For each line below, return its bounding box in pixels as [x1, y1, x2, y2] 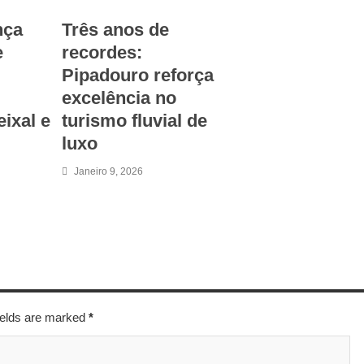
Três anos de [62, 19, 169, 40]
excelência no [62, 87, 176, 108]
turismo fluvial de [62, 110, 207, 131]
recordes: [62, 41, 142, 63]
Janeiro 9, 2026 [74, 165, 143, 177]
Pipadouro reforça [62, 64, 214, 85]
